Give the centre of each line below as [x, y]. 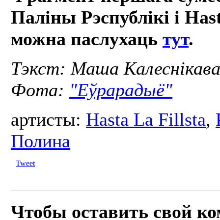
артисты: [48, 119]
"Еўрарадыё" [121, 90]
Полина [41, 141]
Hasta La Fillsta [146, 119]
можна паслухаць [87, 39]
